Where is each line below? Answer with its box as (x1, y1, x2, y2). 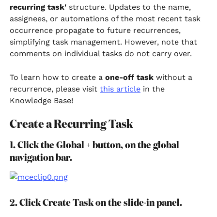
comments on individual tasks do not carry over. (10, 49, 192, 59)
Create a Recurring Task (10, 119, 133, 131)
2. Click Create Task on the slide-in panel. (10, 198, 182, 208)
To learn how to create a (10, 72, 105, 82)
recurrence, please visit (10, 84, 100, 93)
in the (140, 84, 167, 93)
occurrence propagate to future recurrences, (10, 26, 183, 35)
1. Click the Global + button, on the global (10, 140, 181, 151)
